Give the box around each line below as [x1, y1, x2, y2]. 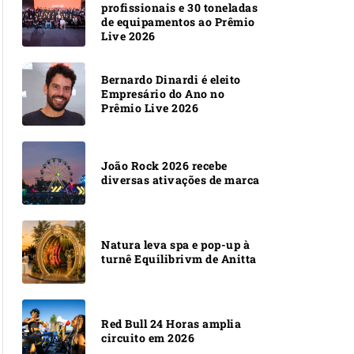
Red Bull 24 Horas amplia [101, 315, 241, 331]
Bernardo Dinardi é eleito [101, 71, 241, 87]
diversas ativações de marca [101, 171, 260, 187]
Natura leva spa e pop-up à [101, 236, 250, 252]
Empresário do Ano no [101, 85, 224, 101]
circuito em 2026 [101, 330, 194, 345]
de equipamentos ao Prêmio [101, 13, 255, 29]
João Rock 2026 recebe [101, 157, 228, 173]
